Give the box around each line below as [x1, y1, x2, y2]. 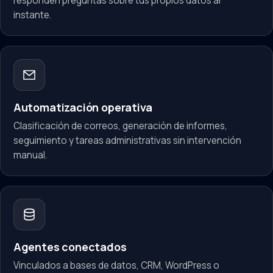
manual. [13, 148, 47, 161]
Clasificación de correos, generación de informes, [13, 119, 227, 132]
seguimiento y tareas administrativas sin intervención [13, 133, 241, 147]
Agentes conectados [13, 239, 127, 255]
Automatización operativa [13, 99, 152, 115]
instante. [13, 9, 51, 22]
